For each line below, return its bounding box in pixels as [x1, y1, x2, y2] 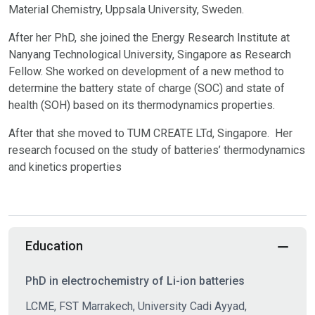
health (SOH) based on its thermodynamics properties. [8, 98, 275, 112]
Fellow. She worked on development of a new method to [8, 65, 284, 78]
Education [25, 238, 83, 253]
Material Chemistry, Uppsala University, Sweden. [8, 3, 244, 16]
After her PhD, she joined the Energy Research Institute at [8, 31, 290, 44]
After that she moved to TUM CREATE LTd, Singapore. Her [8, 127, 292, 140]
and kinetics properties [8, 160, 122, 174]
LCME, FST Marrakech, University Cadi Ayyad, [25, 300, 247, 313]
